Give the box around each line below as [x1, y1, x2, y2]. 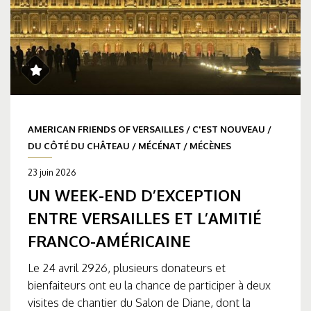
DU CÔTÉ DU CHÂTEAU [28, 140, 130, 151]
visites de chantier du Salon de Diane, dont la [28, 295, 251, 310]
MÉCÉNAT [138, 140, 181, 151]
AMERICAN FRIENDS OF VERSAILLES [28, 123, 184, 135]
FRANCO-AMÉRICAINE [28, 230, 191, 251]
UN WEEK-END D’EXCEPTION [28, 185, 242, 205]
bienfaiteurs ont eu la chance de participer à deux [28, 278, 271, 292]
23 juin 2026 [28, 167, 76, 178]
